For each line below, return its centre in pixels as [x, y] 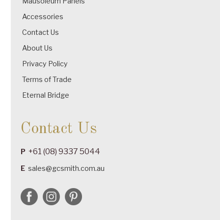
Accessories [43, 16]
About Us [38, 48]
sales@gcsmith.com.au [67, 168]
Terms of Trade [47, 79]
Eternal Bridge [46, 95]
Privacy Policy [45, 63]
